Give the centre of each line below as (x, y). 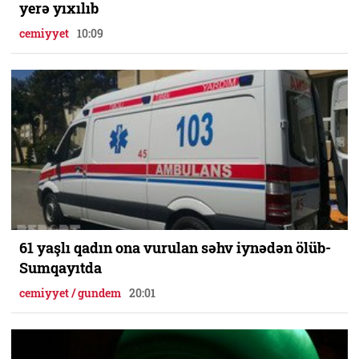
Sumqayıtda (61, 267)
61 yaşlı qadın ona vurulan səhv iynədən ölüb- (175, 247)
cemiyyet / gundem (70, 292)
